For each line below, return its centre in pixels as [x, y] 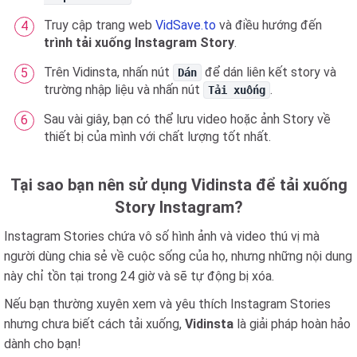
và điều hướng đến [269, 25]
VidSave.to [186, 25]
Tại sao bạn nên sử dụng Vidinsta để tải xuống [178, 184]
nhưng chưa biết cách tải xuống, [94, 324]
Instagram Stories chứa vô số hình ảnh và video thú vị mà [162, 236]
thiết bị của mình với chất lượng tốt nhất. [157, 136]
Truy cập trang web [100, 25]
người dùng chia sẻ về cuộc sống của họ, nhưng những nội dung [178, 256]
